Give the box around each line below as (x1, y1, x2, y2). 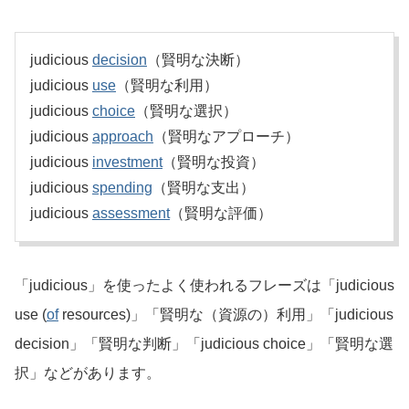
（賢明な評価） (170, 205, 272, 222)
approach (92, 129, 153, 145)
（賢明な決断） (147, 52, 249, 68)
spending (92, 180, 152, 196)
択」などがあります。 (15, 365, 161, 382)
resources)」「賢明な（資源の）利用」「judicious (58, 307, 393, 323)
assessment (92, 205, 170, 222)
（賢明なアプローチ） (153, 129, 299, 145)
